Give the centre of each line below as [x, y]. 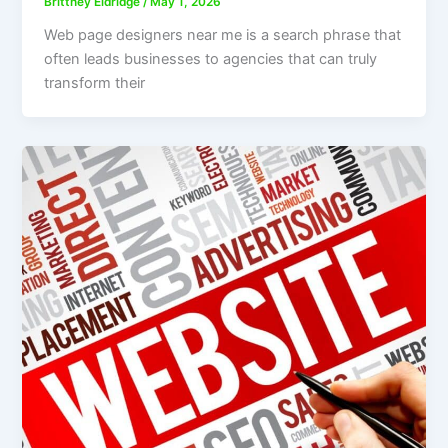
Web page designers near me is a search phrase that [223, 35]
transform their [95, 83]
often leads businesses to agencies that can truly [211, 59]
